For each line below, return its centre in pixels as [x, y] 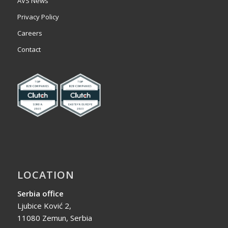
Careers [30, 33]
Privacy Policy [38, 17]
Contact [29, 49]
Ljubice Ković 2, [44, 206]
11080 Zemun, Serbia [54, 218]
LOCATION [46, 175]
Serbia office [40, 194]
